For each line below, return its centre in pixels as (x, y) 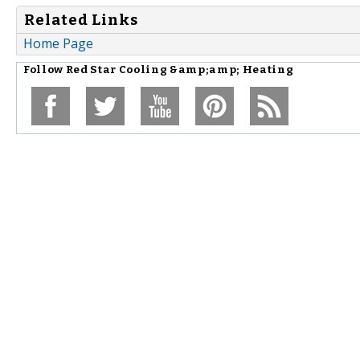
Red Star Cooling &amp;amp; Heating (180, 70)
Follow (45, 70)
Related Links (81, 20)
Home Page (58, 44)
